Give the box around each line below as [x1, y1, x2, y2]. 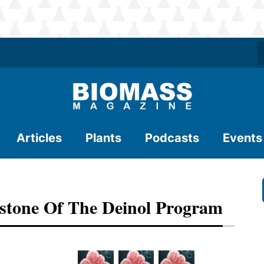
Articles [16, 131, 62, 145]
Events [223, 131, 262, 145]
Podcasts [145, 131, 199, 145]
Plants [85, 131, 121, 145]
